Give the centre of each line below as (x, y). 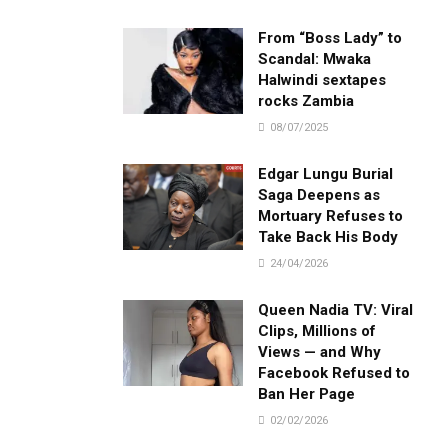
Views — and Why (320, 351)
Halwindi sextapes (322, 79)
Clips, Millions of (317, 330)
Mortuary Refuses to (331, 215)
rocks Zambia (306, 100)
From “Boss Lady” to (330, 37)
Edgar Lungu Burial (326, 173)
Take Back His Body (328, 236)
